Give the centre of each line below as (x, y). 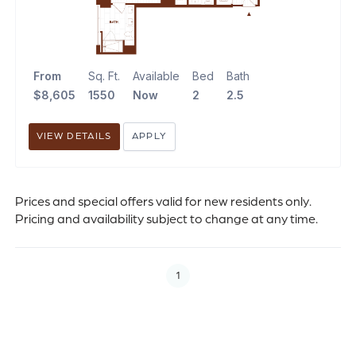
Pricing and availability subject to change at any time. (166, 219)
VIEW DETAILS (74, 136)
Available (156, 76)
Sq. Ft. (104, 76)
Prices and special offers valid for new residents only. (163, 202)
